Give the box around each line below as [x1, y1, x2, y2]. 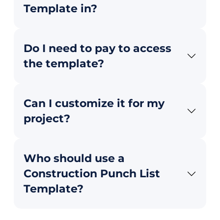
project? [24, 112, 70, 126]
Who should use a [24, 152, 125, 165]
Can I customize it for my [24, 97, 165, 110]
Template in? [24, 2, 97, 16]
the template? [24, 57, 104, 71]
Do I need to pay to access [24, 42, 171, 55]
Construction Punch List [24, 167, 160, 181]
